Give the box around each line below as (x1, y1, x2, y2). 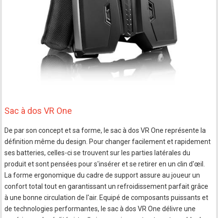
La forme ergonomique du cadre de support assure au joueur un (4, 171, 200, 180)
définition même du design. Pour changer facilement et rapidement (4, 138, 211, 146)
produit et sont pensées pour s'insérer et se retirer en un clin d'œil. (4, 160, 205, 168)
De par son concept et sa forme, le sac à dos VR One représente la (4, 127, 206, 135)
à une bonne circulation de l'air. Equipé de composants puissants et (4, 194, 209, 202)
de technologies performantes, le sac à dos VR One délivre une (4, 205, 196, 213)
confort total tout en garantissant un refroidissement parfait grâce (4, 182, 209, 191)
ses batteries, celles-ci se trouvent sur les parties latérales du (4, 149, 191, 157)
